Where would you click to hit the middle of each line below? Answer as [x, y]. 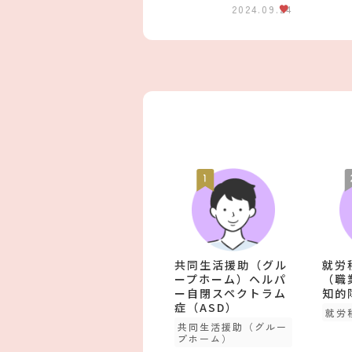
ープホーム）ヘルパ [231, 279]
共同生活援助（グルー [233, 326]
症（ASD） [206, 307]
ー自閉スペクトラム [231, 293]
